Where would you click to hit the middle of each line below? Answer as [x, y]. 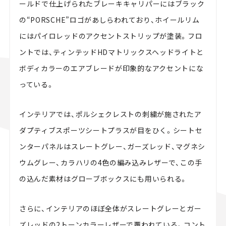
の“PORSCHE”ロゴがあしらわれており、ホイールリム [109, 19]
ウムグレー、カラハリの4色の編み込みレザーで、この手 [111, 162]
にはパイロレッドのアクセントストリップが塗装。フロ [111, 36]
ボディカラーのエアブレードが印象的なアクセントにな [111, 68]
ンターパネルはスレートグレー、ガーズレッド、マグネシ [112, 146]
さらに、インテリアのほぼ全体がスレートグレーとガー [110, 208]
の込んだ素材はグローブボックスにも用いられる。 [103, 178]
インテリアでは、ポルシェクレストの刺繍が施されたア [110, 114]
